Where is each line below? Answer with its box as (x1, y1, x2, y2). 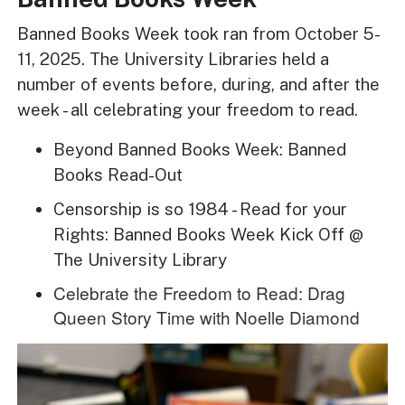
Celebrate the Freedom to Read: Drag (53, 280, 346, 306)
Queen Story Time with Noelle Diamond (53, 305, 361, 330)
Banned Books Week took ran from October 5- (17, 24, 381, 44)
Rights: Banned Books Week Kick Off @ (53, 223, 364, 244)
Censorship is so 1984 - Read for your (53, 198, 348, 219)
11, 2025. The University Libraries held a (17, 49, 330, 70)
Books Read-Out (53, 165, 184, 185)
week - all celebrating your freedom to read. (17, 99, 363, 120)
